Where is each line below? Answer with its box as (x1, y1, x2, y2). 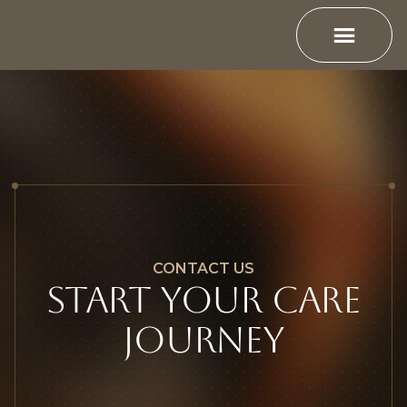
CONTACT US (153, 260, 254, 277)
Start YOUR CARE (46, 279, 361, 321)
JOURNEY (123, 319, 284, 361)
